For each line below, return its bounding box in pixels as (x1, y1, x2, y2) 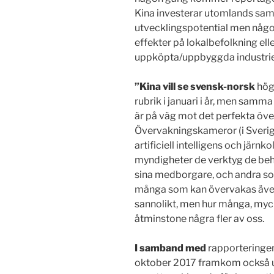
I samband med (135, 242, 206, 254)
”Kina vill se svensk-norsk (135, 81, 255, 93)
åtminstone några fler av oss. (135, 213, 264, 225)
